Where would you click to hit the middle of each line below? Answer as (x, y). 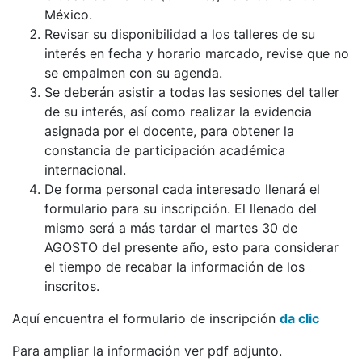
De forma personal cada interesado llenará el (182, 189)
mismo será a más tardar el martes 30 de (171, 227)
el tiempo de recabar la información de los (175, 266)
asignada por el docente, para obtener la (169, 130)
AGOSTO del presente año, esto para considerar (192, 247)
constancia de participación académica (165, 150)
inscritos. (72, 286)
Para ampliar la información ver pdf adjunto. (147, 350)
